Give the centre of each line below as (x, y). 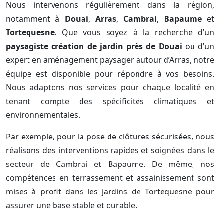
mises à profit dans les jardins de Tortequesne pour (110, 192)
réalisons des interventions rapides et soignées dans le (110, 151)
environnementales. (43, 115)
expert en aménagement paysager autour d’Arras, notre (110, 60)
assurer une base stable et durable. (71, 206)
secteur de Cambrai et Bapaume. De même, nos (110, 164)
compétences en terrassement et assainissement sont (110, 178)
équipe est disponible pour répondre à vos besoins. (110, 74)
